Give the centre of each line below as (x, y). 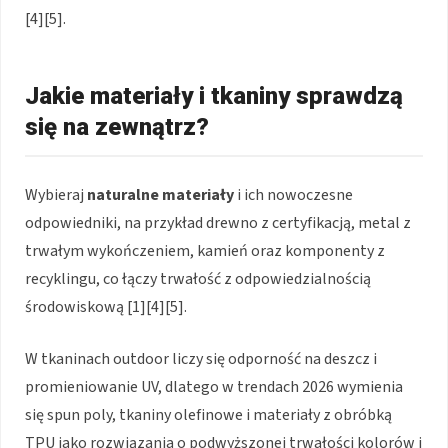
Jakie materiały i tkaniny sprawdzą (214, 95)
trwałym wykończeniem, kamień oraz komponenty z (205, 250)
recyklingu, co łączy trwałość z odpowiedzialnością (198, 278)
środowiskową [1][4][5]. (106, 306)
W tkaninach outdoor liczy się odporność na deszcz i (201, 358)
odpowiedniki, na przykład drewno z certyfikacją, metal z (218, 222)
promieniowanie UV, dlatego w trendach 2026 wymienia (214, 386)
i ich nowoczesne (293, 194)
